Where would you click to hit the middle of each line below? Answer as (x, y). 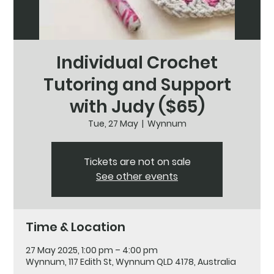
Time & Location (76, 227)
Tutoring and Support (137, 84)
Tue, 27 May (113, 123)
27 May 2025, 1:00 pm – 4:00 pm (92, 250)
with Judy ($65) (137, 106)
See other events (137, 176)
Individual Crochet (137, 62)
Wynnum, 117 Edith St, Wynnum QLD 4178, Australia (131, 261)
